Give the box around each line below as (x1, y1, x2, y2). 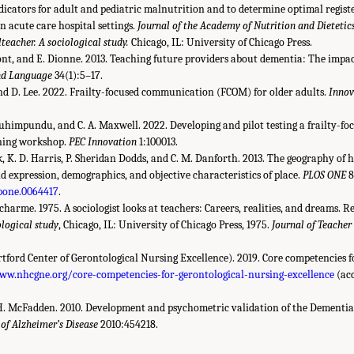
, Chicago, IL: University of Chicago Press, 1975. (58, 217, 273, 232)
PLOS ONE (303, 168, 347, 182)
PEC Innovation (69, 134, 137, 149)
